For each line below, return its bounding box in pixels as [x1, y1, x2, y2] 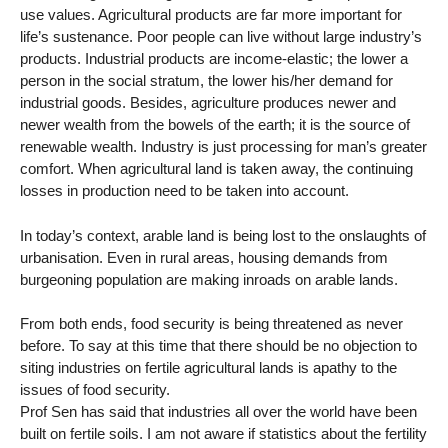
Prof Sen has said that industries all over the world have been [20, 403, 417, 421]
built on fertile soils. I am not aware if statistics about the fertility [20, 425, 427, 443]
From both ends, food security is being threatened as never [20, 315, 403, 333]
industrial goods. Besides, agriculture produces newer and [20, 93, 396, 111]
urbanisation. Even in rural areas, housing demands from [20, 248, 388, 266]
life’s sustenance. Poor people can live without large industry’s [20, 27, 422, 45]
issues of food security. [20, 381, 170, 399]
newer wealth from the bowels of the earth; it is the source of [20, 115, 410, 133]
